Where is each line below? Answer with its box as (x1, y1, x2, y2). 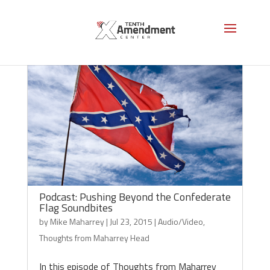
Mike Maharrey (49, 215, 104, 228)
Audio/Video (157, 215, 203, 228)
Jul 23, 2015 (109, 215, 152, 228)
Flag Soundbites (39, 199, 113, 216)
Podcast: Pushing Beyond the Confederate (39, 189, 231, 205)
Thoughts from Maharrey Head (39, 231, 149, 244)
